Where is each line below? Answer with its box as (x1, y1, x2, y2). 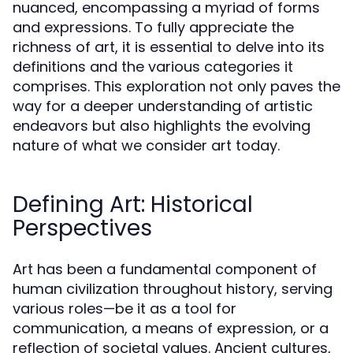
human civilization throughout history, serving (13, 279, 333, 299)
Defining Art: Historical (13, 189, 253, 220)
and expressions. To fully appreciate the (13, 17, 294, 37)
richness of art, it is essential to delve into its (13, 37, 325, 57)
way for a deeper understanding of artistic (13, 96, 313, 116)
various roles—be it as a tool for (13, 299, 236, 318)
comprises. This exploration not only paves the (13, 76, 340, 96)
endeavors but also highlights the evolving (13, 116, 310, 136)
